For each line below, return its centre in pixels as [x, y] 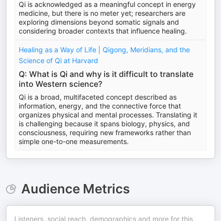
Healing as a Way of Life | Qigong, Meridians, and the [104, 50]
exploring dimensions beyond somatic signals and [99, 22]
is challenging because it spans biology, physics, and [104, 124]
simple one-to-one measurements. [74, 141]
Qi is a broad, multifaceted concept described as [98, 97]
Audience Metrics [75, 189]
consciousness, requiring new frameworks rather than [105, 132]
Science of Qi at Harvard [58, 60]
